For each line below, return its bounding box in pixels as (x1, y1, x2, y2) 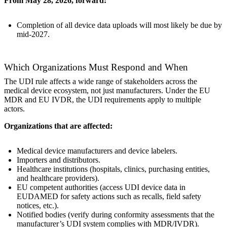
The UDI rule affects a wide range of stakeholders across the (4, 77, 197, 86)
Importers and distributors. (17, 156, 100, 165)
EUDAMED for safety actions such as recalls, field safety (17, 192, 201, 201)
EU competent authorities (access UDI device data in (17, 183, 185, 192)
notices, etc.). (17, 201, 59, 210)
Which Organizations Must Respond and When (4, 62, 188, 73)
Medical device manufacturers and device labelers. (17, 146, 177, 156)
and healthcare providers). (17, 174, 99, 183)
